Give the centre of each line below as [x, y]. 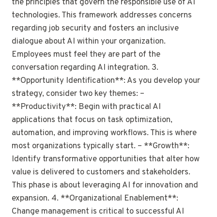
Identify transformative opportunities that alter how [106, 160]
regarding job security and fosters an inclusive [95, 29]
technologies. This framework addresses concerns [102, 16]
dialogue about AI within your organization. [89, 42]
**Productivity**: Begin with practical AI [86, 107]
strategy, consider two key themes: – [78, 94]
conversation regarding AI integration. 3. [85, 68]
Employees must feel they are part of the [86, 55]
